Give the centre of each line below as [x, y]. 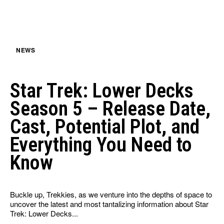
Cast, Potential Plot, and [105, 127]
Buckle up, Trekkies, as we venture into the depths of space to [111, 194]
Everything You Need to [101, 145]
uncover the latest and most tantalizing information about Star [109, 204]
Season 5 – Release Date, [110, 109]
